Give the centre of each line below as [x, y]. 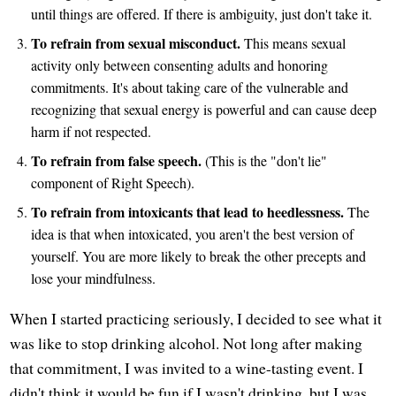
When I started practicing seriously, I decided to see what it [196, 319]
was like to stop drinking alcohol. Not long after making [187, 343]
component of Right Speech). [113, 183]
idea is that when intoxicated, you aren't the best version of [193, 234]
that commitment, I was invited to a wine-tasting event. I [187, 368]
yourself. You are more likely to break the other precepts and [199, 256]
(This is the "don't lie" [265, 161]
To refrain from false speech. [117, 161]
